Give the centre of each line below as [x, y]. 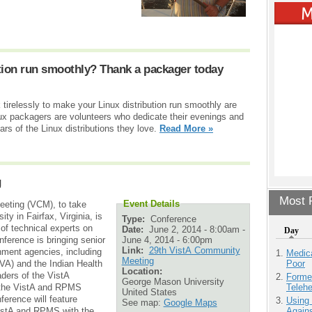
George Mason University [173, 281]
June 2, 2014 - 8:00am [194, 229]
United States [149, 292]
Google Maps [190, 302]
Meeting [138, 260]
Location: [143, 271]
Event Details [151, 204]
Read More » [186, 128]
